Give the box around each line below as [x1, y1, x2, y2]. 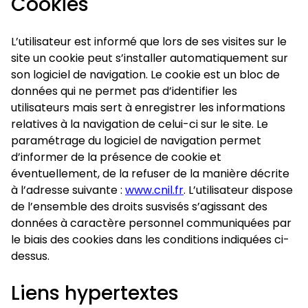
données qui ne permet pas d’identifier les [11, 83, 237, 99]
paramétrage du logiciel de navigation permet [11, 133, 261, 148]
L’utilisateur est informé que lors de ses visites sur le [11, 34, 287, 49]
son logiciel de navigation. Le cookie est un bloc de [11, 67, 280, 82]
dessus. [11, 248, 49, 264]
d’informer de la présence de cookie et [11, 149, 221, 165]
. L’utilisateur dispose [184, 182, 293, 198]
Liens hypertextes [11, 280, 179, 307]
